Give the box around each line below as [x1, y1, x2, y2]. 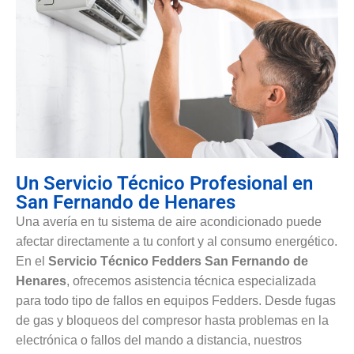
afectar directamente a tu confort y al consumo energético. [16, 234, 337, 248]
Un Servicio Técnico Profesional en [16, 171, 313, 194]
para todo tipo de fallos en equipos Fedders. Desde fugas [16, 293, 336, 307]
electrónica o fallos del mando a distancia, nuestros [16, 333, 302, 347]
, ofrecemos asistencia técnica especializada [66, 273, 316, 288]
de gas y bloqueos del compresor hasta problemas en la [16, 313, 329, 327]
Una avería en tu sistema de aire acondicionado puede [16, 214, 322, 228]
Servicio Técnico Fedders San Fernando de [48, 254, 308, 268]
